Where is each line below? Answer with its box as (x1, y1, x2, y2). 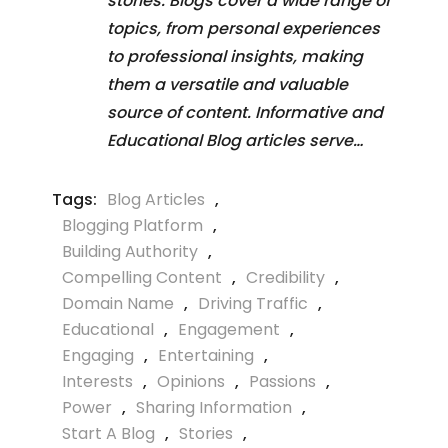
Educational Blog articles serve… (107, 129, 363, 153)
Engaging (62, 344, 134, 368)
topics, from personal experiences (107, 17, 380, 41)
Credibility (246, 266, 325, 290)
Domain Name (62, 292, 174, 316)
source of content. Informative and (107, 101, 383, 125)
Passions (249, 370, 316, 394)
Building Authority (62, 240, 198, 264)
